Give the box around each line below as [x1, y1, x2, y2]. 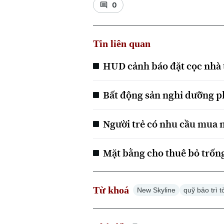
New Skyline [137, 185, 176, 194]
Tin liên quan [93, 37, 151, 49]
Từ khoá [93, 184, 129, 195]
